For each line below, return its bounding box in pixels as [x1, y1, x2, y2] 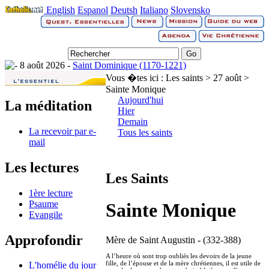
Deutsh [110, 5, 138, 15]
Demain [118, 116, 148, 127]
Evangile [29, 209, 62, 220]
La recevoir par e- [29, 125, 96, 136]
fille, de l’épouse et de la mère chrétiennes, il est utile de [106, 259, 261, 267]
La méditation [5, 97, 92, 113]
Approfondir [5, 232, 83, 248]
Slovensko [171, 5, 210, 15]
